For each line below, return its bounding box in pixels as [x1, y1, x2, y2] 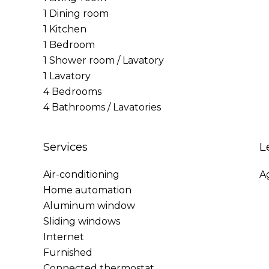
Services [43, 140, 88, 154]
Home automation [43, 184, 131, 196]
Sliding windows [43, 216, 120, 227]
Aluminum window [43, 200, 135, 211]
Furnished [43, 247, 92, 258]
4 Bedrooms [43, 86, 101, 97]
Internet [43, 231, 84, 243]
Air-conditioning [43, 169, 119, 180]
